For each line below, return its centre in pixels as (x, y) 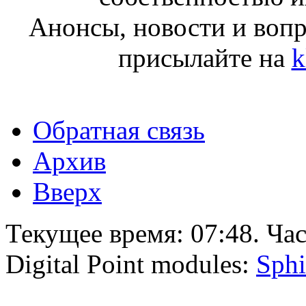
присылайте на (205, 58)
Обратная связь (119, 130)
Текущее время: (98, 234)
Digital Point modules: (131, 264)
